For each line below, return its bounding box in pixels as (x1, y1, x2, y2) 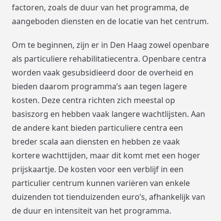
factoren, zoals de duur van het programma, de (12, 2, 189, 13)
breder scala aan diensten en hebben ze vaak (12, 136, 180, 147)
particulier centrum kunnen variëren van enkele (12, 178, 190, 189)
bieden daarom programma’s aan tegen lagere (12, 81, 187, 92)
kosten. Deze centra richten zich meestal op (12, 95, 175, 106)
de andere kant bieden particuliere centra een (12, 122, 183, 134)
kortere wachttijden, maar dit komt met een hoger (12, 150, 200, 161)
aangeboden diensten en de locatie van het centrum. (12, 16, 209, 27)
